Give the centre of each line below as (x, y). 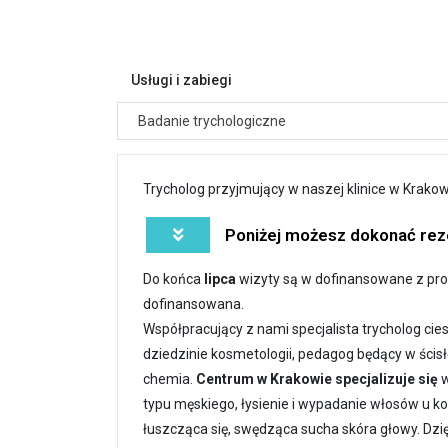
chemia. (169, 378)
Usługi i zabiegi (181, 79)
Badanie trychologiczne (212, 120)
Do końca (173, 278)
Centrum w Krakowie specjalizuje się (317, 378)
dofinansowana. (193, 303)
